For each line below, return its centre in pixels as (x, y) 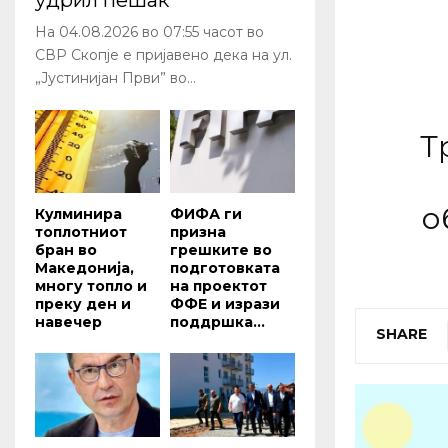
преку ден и (83, 304)
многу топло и (91, 286)
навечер (68, 322)
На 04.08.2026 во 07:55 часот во (149, 32)
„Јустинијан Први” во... (115, 78)
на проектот (218, 286)
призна (198, 232)
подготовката (225, 268)
